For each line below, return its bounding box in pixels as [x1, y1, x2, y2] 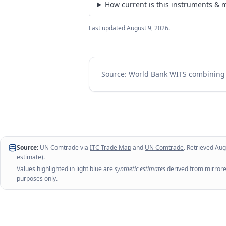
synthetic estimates [115, 164, 165, 173]
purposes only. [17, 174, 58, 183]
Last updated [89, 24, 127, 32]
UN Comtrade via [38, 143, 88, 152]
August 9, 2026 [127, 24, 168, 32]
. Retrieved [184, 143, 215, 152]
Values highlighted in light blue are [17, 164, 115, 173]
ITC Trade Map [90, 143, 131, 152]
